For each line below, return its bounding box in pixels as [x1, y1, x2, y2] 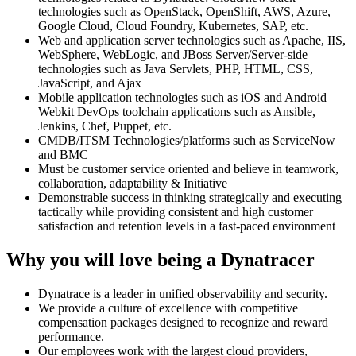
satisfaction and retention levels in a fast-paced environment [38, 219, 335, 233]
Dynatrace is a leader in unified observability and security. [38, 286, 327, 300]
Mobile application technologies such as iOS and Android [38, 90, 327, 104]
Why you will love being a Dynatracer [6, 249, 315, 270]
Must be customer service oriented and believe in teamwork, [38, 161, 339, 176]
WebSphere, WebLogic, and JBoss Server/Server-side [38, 47, 308, 61]
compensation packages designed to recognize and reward [38, 315, 328, 329]
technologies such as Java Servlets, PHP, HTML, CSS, [38, 61, 313, 75]
